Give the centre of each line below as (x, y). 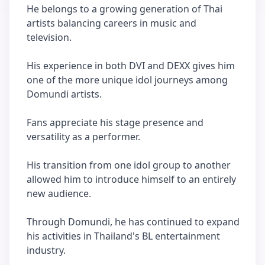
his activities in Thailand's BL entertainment (123, 236)
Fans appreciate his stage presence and (115, 122)
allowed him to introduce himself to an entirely (131, 179)
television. (49, 37)
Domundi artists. (64, 94)
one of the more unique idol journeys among (127, 80)
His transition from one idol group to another (129, 165)
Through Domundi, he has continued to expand (133, 222)
